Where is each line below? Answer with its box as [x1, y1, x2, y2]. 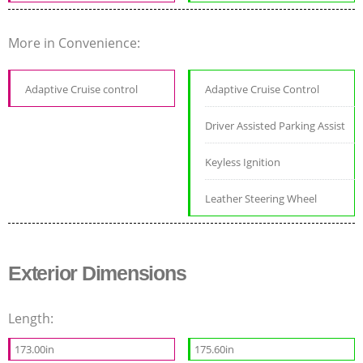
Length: [8, 310, 57, 328]
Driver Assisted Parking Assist [205, 118, 346, 134]
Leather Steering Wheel [205, 191, 318, 207]
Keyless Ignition [205, 155, 281, 170]
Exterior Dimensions [8, 262, 186, 285]
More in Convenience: [8, 34, 143, 53]
